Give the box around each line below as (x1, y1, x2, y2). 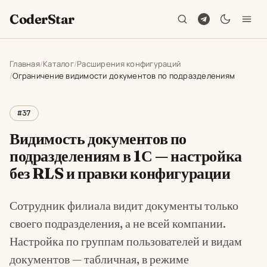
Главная (10, 58, 40, 69)
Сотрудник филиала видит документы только (10, 198, 238, 213)
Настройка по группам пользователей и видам (10, 234, 242, 249)
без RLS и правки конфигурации (10, 164, 231, 183)
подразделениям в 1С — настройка (10, 147, 242, 166)
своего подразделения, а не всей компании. (10, 216, 226, 231)
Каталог (43, 58, 74, 69)
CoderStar (10, 10, 75, 27)
